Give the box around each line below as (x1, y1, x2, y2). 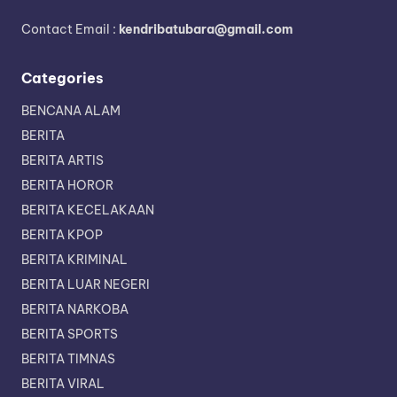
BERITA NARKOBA (21, 301, 128, 318)
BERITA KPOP (21, 227, 103, 244)
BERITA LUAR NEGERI (21, 276, 150, 293)
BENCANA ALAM (21, 103, 121, 120)
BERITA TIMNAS (21, 351, 115, 368)
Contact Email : (21, 21, 119, 38)
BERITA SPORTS (21, 326, 118, 343)
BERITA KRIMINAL (21, 252, 128, 269)
